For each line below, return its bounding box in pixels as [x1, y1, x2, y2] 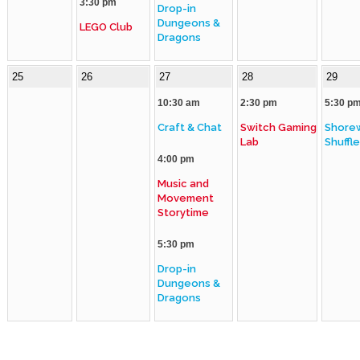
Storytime [157, 207, 209, 219]
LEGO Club [80, 21, 133, 33]
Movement [157, 192, 214, 204]
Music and [157, 178, 209, 190]
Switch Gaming [240, 121, 317, 133]
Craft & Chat [157, 121, 222, 133]
